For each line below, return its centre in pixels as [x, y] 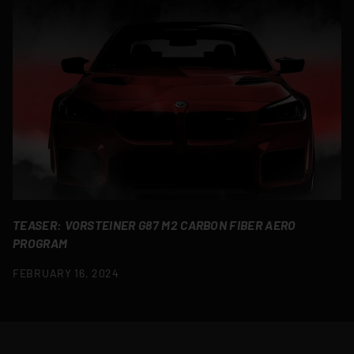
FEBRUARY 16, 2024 [66, 273]
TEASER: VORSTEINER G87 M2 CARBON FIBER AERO [154, 225]
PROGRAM [40, 243]
